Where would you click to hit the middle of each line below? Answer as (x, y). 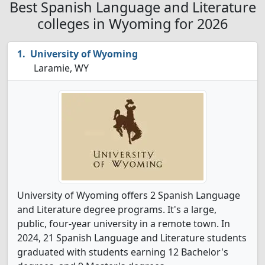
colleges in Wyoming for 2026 (132, 24)
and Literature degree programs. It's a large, (117, 209)
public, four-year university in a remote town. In (124, 224)
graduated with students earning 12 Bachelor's (123, 252)
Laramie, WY (60, 68)
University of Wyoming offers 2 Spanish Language (129, 195)
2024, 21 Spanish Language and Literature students (132, 238)
